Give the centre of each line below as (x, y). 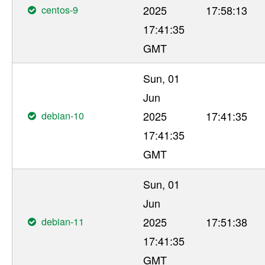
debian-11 (63, 221)
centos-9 (60, 9)
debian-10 (63, 115)
